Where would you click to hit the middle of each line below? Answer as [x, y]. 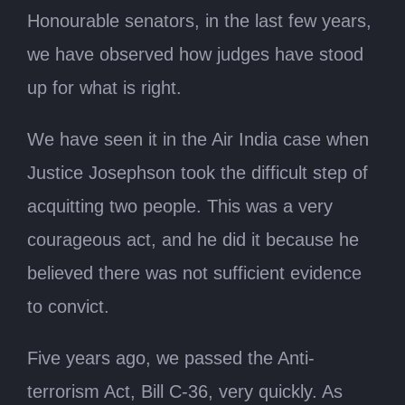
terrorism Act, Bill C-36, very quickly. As [185, 391]
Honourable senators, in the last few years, [199, 20]
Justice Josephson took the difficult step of [198, 172]
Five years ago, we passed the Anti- [171, 358]
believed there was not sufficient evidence [194, 273]
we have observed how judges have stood [195, 54]
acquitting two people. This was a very [180, 206]
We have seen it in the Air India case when [198, 139]
